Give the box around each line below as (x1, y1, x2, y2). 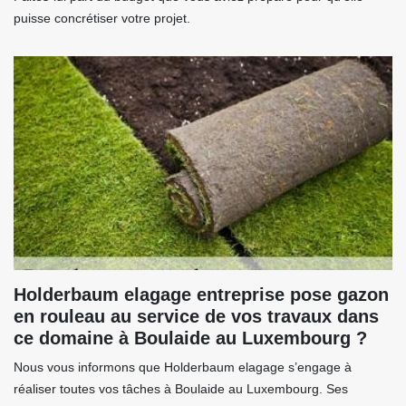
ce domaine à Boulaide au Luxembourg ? (14, 328, 367, 349)
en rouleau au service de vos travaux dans (14, 306, 379, 327)
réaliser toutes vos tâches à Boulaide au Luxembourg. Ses (14, 382, 348, 397)
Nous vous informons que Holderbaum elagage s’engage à (14, 360, 352, 375)
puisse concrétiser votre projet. (14, 11, 190, 26)
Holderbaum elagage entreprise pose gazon (14, 285, 389, 305)
